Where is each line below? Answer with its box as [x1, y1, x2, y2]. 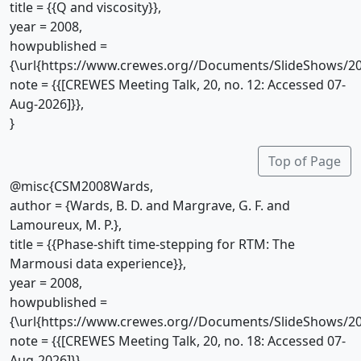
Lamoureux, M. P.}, [10, 216, 122, 234]
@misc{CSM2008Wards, [10, 177, 153, 195]
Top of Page [268, 152, 341, 170]
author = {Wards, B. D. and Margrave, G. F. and [10, 197, 290, 214]
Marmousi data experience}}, [10, 255, 186, 272]
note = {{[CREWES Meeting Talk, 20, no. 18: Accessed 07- [10, 332, 346, 350]
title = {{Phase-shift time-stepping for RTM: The [10, 235, 295, 253]
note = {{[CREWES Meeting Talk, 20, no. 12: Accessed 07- [10, 76, 346, 93]
